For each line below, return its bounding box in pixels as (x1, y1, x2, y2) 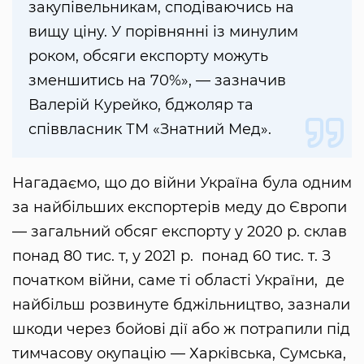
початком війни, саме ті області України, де (12, 271, 344, 290)
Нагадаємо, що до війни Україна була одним (12, 174, 352, 193)
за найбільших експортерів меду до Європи (12, 198, 347, 217)
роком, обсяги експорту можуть (28, 47, 268, 66)
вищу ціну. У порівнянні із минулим (28, 23, 298, 41)
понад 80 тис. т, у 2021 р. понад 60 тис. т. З (12, 247, 331, 266)
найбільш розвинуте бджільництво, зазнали (12, 296, 350, 314)
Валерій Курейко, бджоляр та (28, 96, 253, 115)
